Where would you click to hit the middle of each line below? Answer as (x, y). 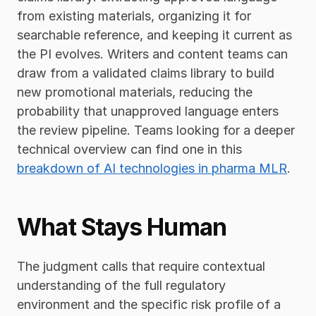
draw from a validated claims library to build (146, 73)
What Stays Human (122, 226)
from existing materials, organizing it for (134, 16)
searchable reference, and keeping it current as (154, 35)
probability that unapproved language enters (148, 111)
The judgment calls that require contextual (141, 266)
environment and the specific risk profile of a (149, 304)
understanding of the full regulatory (121, 285)
